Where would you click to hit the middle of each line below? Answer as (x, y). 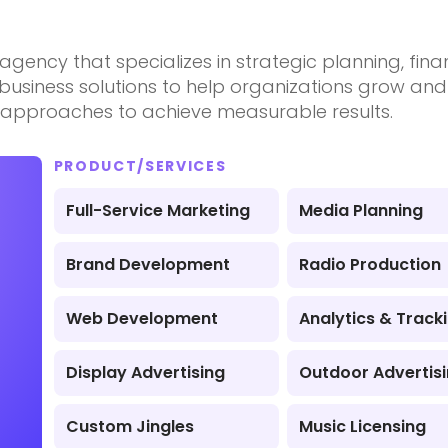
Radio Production (370, 264)
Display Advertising (145, 372)
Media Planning (361, 210)
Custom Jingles (129, 426)
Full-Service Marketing (157, 210)
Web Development (141, 318)
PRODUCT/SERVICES (140, 166)
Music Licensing (363, 426)
